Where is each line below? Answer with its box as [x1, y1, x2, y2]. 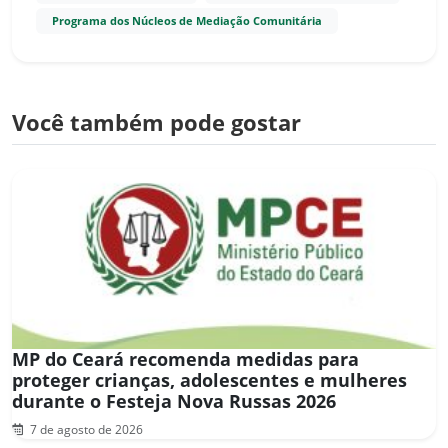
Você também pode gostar [12, 107, 301, 137]
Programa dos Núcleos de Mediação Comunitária [52, 13, 322, 28]
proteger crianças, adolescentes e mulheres [12, 367, 407, 392]
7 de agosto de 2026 [27, 420, 143, 438]
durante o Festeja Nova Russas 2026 [12, 388, 346, 413]
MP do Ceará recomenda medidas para [12, 346, 359, 371]
